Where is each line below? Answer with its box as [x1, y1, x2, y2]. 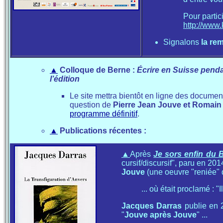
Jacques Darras [121, 202, 182, 210]
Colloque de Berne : [60, 66, 137, 74]
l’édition [50, 75, 80, 83]
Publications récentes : [58, 126, 146, 135]
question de [70, 101, 113, 109]
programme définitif [70, 110, 137, 118]
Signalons [163, 38, 199, 46]
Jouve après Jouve [124, 211, 197, 219]
